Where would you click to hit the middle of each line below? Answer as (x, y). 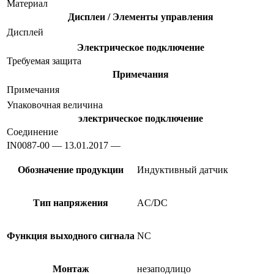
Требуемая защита (44, 61)
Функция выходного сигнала (71, 235)
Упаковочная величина (55, 105)
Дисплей (25, 32)
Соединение (32, 131)
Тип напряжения (71, 202)
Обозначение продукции (71, 169)
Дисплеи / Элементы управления (141, 17)
